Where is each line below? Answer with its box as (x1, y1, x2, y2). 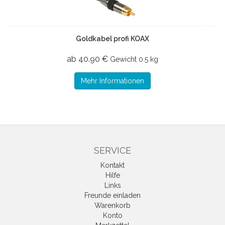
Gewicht (110, 55, 137, 63)
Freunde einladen (84, 191, 141, 199)
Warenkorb (94, 201, 131, 209)
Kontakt (100, 161, 125, 169)
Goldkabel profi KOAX (76, 35, 149, 43)
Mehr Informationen (81, 77, 144, 85)
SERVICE (94, 145, 131, 156)
